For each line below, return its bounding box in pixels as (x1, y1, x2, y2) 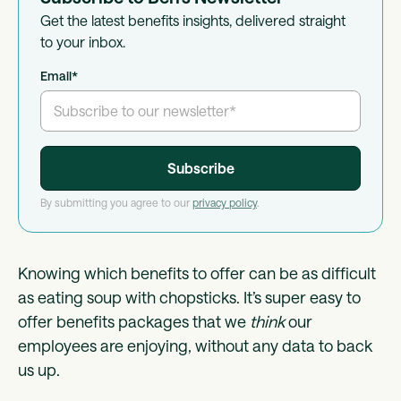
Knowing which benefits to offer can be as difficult (18, 263, 376, 284)
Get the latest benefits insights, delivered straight (40, 11, 346, 29)
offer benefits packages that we (18, 311, 250, 332)
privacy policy (192, 196, 257, 209)
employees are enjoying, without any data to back (18, 336, 372, 356)
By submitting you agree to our (40, 196, 192, 209)
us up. (18, 360, 64, 380)
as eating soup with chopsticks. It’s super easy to (18, 287, 361, 308)
